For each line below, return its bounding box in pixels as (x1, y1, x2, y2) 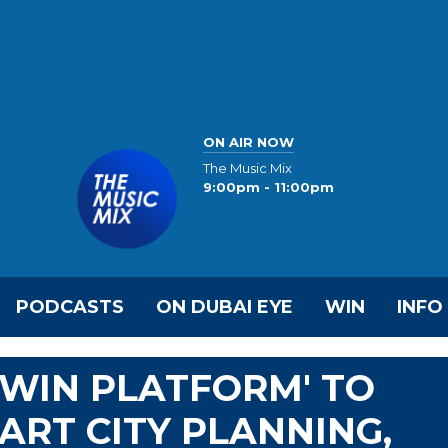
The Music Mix (203, 160, 292, 177)
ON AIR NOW (203, 133, 294, 150)
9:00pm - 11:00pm (203, 179, 334, 196)
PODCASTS (16, 296, 124, 318)
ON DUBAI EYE (156, 296, 293, 318)
